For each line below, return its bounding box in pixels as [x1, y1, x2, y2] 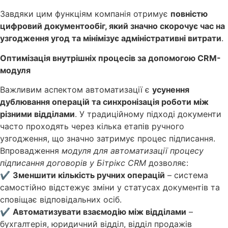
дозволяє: [146, 157, 188, 168]
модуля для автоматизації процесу [62, 145, 204, 156]
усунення [152, 84, 189, 95]
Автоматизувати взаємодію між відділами [13, 206, 186, 217]
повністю [170, 9, 208, 19]
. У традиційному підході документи [75, 108, 221, 119]
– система [165, 169, 208, 180]
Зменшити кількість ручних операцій [13, 169, 165, 180]
